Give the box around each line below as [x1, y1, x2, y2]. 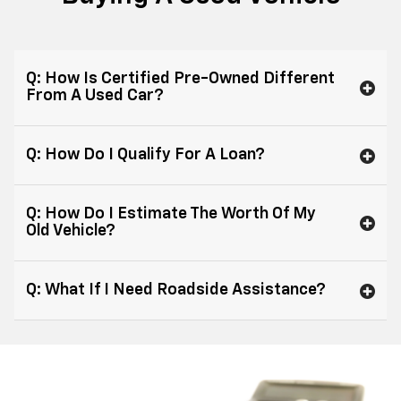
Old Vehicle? [26, 223, 115, 240]
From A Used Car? [26, 88, 164, 105]
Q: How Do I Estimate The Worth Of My [26, 206, 316, 223]
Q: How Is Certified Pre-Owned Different [26, 71, 335, 88]
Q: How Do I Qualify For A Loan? [26, 147, 265, 164]
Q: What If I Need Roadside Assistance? [26, 282, 326, 299]
